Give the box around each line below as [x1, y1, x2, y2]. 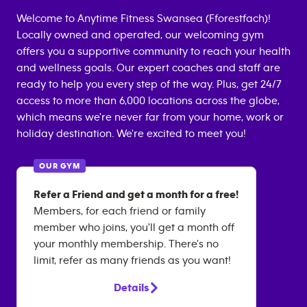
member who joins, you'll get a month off [34, 222, 234, 233]
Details [113, 282, 149, 293]
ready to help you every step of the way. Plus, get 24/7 [16, 79, 282, 90]
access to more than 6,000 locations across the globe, [16, 95, 280, 106]
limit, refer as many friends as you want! [34, 255, 231, 266]
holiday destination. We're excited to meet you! [16, 128, 246, 139]
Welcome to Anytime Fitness [16, 13, 157, 24]
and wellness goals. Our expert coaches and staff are [16, 62, 280, 73]
